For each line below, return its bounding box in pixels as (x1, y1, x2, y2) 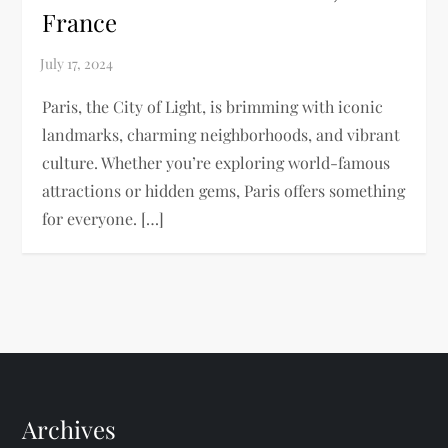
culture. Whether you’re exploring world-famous (42, 151, 391, 173)
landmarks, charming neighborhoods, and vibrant (42, 123, 401, 145)
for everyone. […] (42, 207, 165, 229)
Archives (22, 412, 117, 445)
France (42, 5, 118, 38)
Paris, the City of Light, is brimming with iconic (42, 95, 384, 117)
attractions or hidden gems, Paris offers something (42, 179, 406, 201)
